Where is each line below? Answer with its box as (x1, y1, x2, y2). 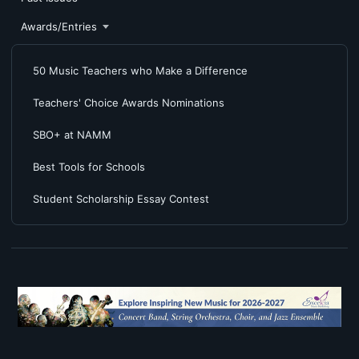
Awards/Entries (21, 19, 97, 33)
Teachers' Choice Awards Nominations (33, 95, 224, 109)
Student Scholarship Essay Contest (33, 192, 209, 205)
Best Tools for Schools (33, 159, 145, 173)
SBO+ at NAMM (33, 127, 111, 141)
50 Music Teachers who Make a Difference (33, 63, 248, 77)
